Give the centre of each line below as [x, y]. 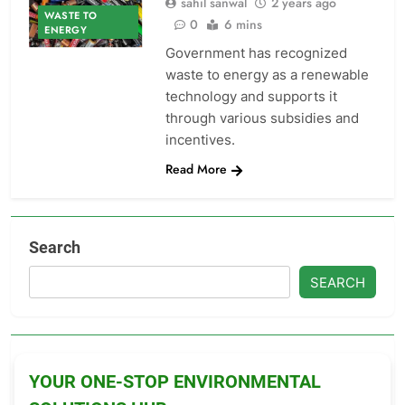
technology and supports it [251, 96]
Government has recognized [256, 53]
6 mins [243, 24]
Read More [196, 169]
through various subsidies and [262, 118]
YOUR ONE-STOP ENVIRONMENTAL [175, 381]
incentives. [200, 140]
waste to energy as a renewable [267, 75]
